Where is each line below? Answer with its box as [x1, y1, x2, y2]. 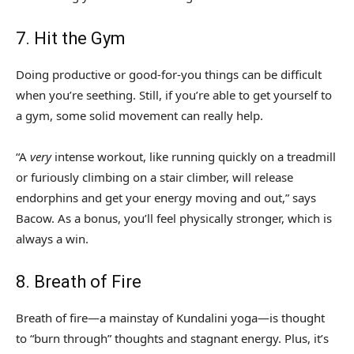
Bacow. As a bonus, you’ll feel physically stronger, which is [16, 210, 332, 227]
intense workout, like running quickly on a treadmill [51, 149, 336, 165]
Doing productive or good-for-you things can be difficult [16, 66, 322, 83]
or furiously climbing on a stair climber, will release [16, 169, 293, 186]
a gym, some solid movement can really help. [16, 107, 263, 124]
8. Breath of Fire [16, 272, 141, 292]
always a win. [16, 231, 88, 247]
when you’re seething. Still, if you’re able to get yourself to [16, 87, 332, 104]
